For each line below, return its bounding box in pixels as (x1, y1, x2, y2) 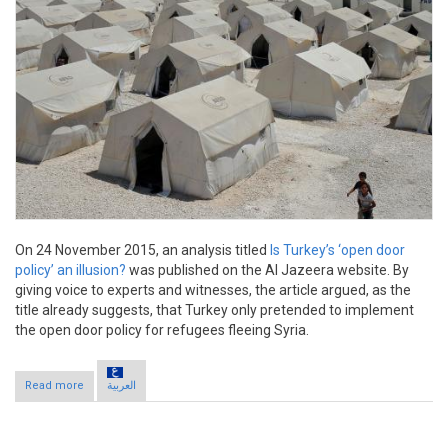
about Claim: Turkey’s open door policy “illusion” (84, 379, 341, 392)
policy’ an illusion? (15, 262, 126, 279)
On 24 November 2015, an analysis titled (15, 242, 270, 259)
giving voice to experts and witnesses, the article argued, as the (15, 282, 411, 299)
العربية (107, 379, 136, 392)
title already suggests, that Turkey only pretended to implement (15, 302, 414, 319)
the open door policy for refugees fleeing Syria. (15, 322, 309, 339)
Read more (25, 379, 84, 392)
